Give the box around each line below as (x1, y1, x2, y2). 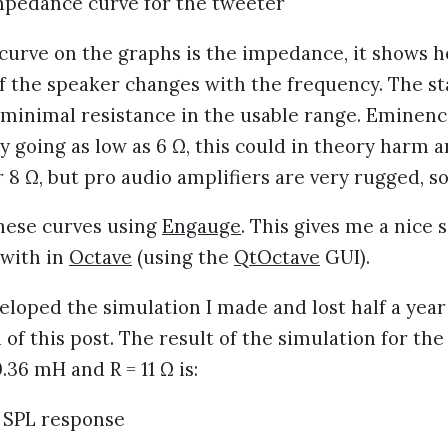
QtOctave (234, 245, 320, 270)
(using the (132, 245, 234, 270)
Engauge (162, 214, 241, 239)
